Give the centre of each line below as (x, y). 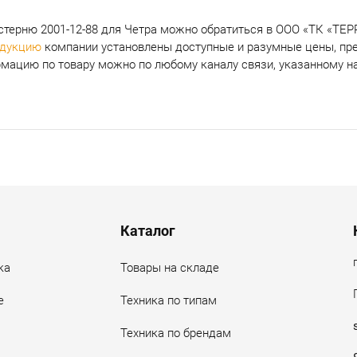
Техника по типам (169, 300)
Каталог (148, 231)
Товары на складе (170, 268)
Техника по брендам (176, 333)
